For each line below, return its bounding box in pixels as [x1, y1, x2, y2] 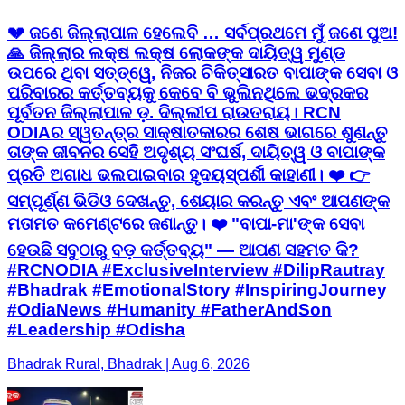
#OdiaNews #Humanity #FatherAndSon [7, 299, 332, 319]
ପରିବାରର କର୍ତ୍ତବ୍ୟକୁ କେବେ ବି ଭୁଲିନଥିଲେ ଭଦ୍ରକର [7, 82, 368, 102]
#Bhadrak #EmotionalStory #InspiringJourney [7, 279, 387, 299]
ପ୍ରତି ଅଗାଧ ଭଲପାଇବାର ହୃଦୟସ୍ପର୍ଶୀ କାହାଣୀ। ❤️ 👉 [7, 165, 370, 184]
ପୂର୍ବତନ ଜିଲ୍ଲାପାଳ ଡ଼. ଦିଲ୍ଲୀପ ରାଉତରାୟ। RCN [7, 102, 341, 122]
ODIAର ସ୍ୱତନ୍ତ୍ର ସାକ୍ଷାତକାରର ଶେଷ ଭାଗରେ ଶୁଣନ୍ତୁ [7, 122, 388, 142]
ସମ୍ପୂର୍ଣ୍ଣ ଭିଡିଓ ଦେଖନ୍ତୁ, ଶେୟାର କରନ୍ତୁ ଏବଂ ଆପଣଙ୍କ [7, 191, 390, 211]
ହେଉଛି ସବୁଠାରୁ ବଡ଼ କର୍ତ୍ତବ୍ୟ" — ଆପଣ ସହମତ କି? [7, 240, 359, 259]
